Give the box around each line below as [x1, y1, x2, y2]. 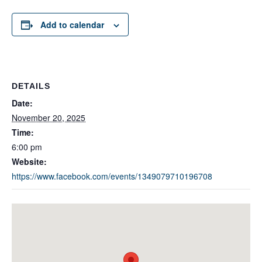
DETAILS [12, 81, 50, 91]
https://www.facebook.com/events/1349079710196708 [12, 170, 212, 182]
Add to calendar [40, 18, 104, 30]
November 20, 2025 [12, 111, 85, 123]
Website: [12, 155, 47, 167]
